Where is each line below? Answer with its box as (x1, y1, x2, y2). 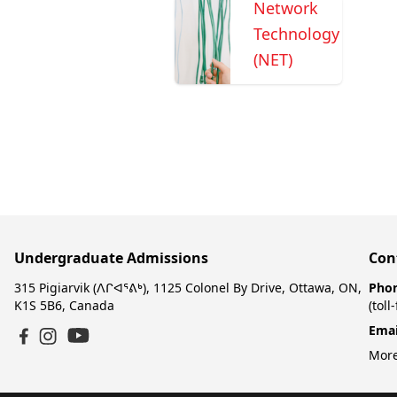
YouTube (66, 343, 124, 362)
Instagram (38, 345, 108, 364)
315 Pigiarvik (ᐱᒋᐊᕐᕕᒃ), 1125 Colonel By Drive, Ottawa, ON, (14, 279, 362, 296)
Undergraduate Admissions (14, 248, 208, 268)
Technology (253, 22, 339, 44)
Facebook (19, 345, 83, 364)
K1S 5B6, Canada (14, 297, 114, 314)
